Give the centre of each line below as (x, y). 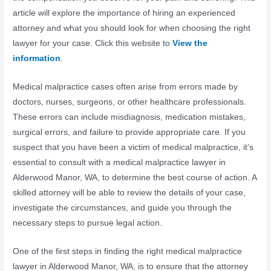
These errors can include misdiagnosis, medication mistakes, (129, 117)
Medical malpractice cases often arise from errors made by (126, 87)
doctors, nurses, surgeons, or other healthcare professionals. (130, 102)
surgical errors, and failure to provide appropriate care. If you (129, 132)
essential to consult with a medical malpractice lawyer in (119, 163)
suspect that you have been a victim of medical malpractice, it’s (133, 148)
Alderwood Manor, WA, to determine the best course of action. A (135, 178)
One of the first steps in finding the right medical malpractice (128, 252)
